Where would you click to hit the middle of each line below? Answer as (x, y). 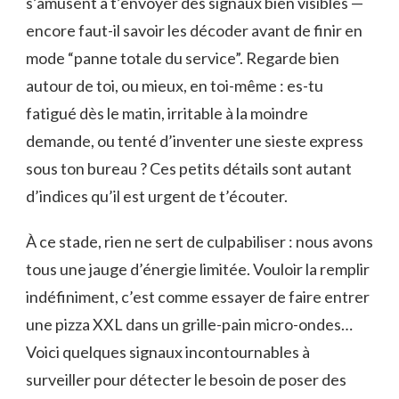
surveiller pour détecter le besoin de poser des (186, 379)
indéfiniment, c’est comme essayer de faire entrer (198, 296)
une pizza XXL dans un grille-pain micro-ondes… (189, 324)
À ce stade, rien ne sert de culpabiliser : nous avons (199, 241)
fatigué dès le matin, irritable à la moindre (167, 113)
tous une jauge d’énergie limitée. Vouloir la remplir (198, 269)
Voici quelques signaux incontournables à (168, 351)
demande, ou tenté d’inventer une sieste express (195, 140)
